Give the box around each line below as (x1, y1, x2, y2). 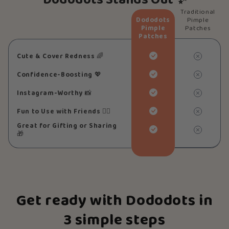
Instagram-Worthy (17, 87, 85, 99)
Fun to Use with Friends (17, 106, 103, 118)
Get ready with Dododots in (16, 188, 213, 215)
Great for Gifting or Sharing (17, 120, 117, 132)
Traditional (180, 7, 215, 18)
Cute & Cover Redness (17, 51, 97, 62)
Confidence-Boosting (17, 69, 95, 81)
